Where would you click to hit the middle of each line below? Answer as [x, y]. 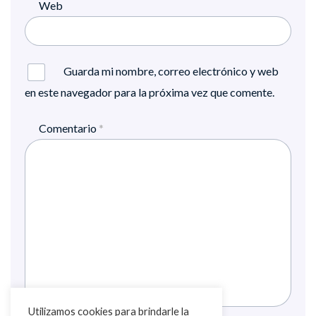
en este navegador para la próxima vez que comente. [150, 92]
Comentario [69, 128]
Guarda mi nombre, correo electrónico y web [171, 71]
